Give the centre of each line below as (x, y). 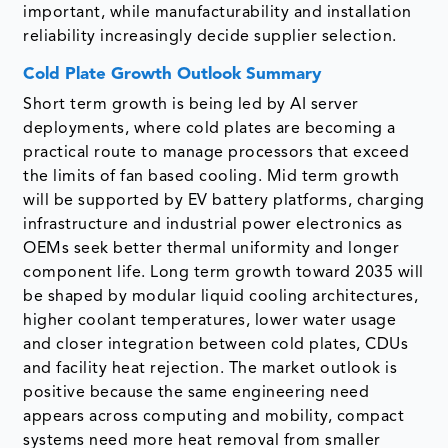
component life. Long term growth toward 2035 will (223, 272)
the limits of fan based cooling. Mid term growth (211, 176)
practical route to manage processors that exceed (216, 152)
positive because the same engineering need (196, 392)
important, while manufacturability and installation (217, 12)
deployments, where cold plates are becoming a (209, 128)
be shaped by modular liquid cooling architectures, (221, 296)
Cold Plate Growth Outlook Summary (172, 74)
